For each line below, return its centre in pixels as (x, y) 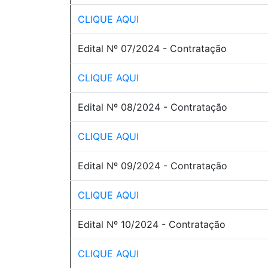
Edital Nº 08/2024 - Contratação (153, 107)
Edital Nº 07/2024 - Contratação (152, 48)
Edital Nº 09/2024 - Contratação (153, 166)
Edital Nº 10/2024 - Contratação (152, 224)
